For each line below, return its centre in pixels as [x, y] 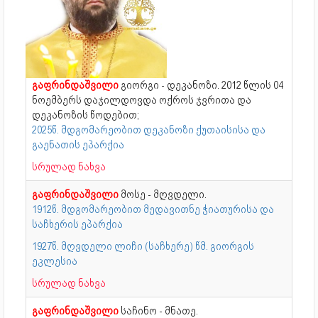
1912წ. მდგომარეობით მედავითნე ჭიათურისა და [153, 209]
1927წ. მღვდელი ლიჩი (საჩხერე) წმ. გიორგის [143, 246]
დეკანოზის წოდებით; [86, 115]
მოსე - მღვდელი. [164, 194]
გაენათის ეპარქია [78, 144]
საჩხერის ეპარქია [77, 224]
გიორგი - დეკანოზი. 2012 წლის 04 [202, 85]
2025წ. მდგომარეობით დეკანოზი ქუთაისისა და [149, 130]
